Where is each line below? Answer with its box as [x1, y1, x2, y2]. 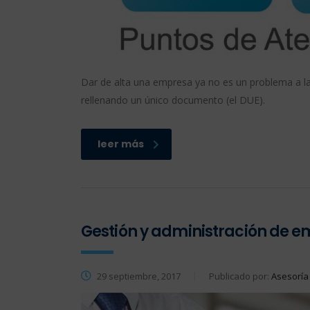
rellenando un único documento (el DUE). [81, 93, 265, 107]
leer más [98, 137, 144, 152]
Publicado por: [209, 270, 271, 283]
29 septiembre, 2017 [95, 270, 181, 283]
